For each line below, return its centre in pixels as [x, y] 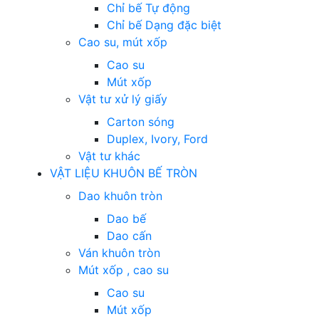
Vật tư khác [109, 156]
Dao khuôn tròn [120, 195]
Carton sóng [141, 121]
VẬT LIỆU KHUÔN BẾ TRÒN [125, 173]
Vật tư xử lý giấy [123, 99]
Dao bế [126, 218]
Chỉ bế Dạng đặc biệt [164, 25]
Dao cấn [129, 235]
